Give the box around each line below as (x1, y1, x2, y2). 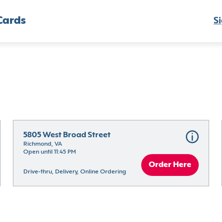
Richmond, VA (23, 141, 62, 147)
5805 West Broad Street (23, 131, 111, 139)
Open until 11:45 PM (23, 149, 76, 155)
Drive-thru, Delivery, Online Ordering (23, 169, 126, 175)
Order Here (149, 161, 192, 169)
